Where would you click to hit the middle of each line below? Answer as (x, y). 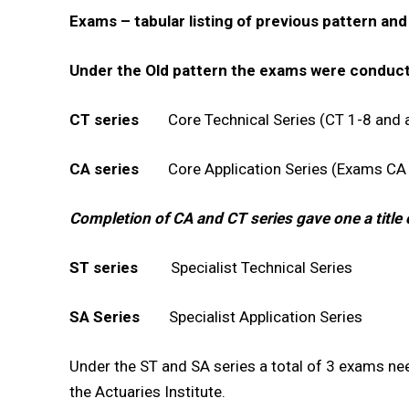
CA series (104, 169)
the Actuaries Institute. (147, 392)
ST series (104, 268)
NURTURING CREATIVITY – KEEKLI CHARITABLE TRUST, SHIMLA (205, 133)
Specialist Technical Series (245, 268)
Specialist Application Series (251, 317)
